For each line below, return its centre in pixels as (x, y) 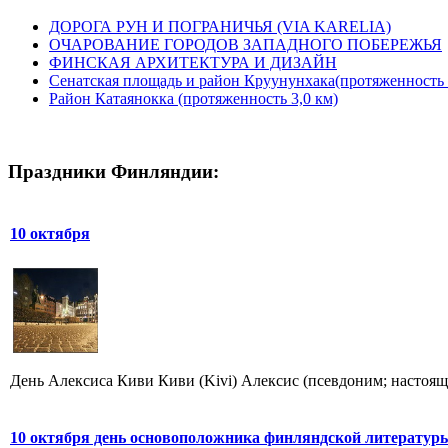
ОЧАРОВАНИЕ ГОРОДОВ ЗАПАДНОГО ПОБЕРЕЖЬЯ (245, 44)
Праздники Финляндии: (113, 172)
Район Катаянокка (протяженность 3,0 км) (193, 98)
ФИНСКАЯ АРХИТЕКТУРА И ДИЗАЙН (193, 62)
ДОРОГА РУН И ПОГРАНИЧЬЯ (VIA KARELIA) (220, 26)
